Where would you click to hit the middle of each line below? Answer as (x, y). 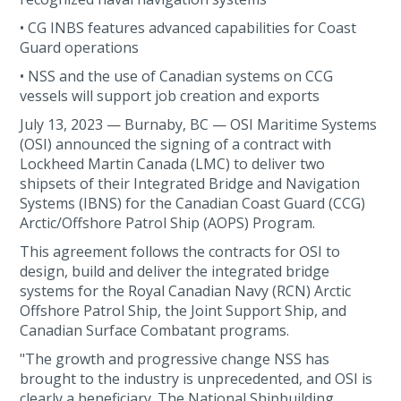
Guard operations (80, 47)
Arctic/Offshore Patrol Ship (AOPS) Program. (170, 223)
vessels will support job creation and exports (172, 96)
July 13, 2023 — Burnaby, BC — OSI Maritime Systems (199, 124)
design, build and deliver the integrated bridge (175, 271)
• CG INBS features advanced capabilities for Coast (188, 28)
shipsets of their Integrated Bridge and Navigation (190, 183)
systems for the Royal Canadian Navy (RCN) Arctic (186, 291)
